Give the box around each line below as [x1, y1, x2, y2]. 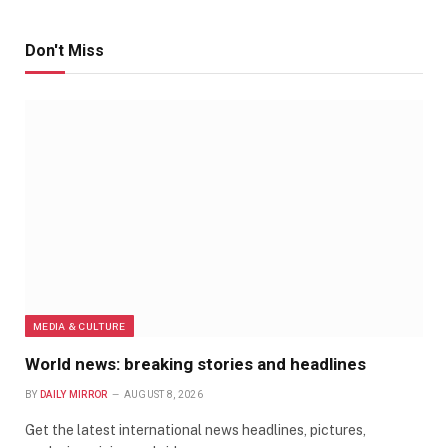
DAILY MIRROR [39, 389, 108, 401]
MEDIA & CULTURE [33, 320, 126, 333]
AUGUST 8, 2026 [123, 389, 204, 401]
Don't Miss [25, 41, 104, 61]
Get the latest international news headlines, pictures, [25, 422, 366, 439]
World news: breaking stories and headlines [25, 354, 366, 375]
